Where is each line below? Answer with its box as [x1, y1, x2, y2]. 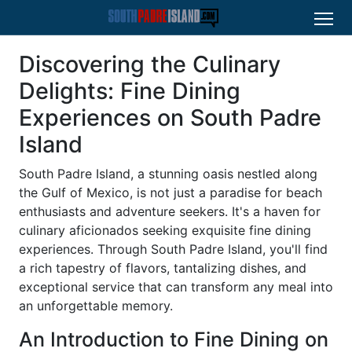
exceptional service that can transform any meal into [19, 279, 333, 295]
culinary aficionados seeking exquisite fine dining [19, 222, 311, 238]
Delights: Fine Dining [19, 77, 240, 104]
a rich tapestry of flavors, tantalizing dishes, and [19, 260, 306, 276]
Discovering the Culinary [19, 50, 280, 78]
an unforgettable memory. [19, 298, 173, 313]
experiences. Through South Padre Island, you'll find [19, 241, 328, 257]
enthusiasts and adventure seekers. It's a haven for [19, 203, 321, 219]
